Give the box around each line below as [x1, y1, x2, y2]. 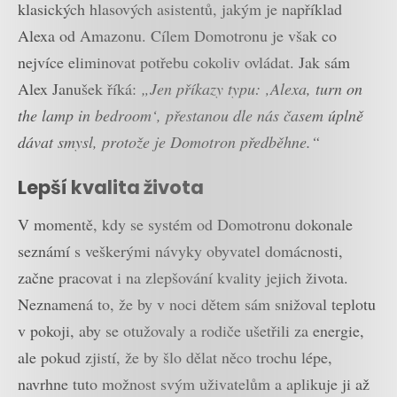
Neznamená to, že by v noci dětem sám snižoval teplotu [18, 293, 376, 315]
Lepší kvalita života [18, 174, 204, 200]
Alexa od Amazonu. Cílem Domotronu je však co [18, 25, 337, 47]
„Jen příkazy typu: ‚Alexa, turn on [141, 78, 362, 100]
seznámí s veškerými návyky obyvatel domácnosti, [18, 240, 343, 262]
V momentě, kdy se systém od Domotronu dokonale [18, 214, 353, 236]
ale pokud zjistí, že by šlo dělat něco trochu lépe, [18, 346, 332, 369]
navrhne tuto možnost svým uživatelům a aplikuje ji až [18, 373, 370, 395]
